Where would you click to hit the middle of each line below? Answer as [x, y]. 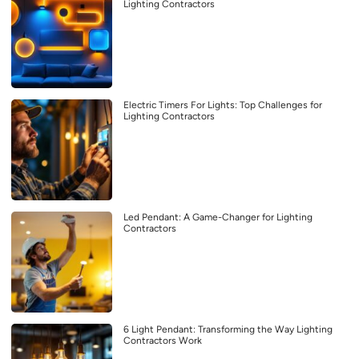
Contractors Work [163, 341]
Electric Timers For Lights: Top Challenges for [223, 105]
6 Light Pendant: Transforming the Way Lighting [228, 330]
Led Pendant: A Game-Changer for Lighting [218, 218]
